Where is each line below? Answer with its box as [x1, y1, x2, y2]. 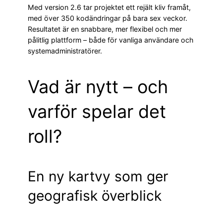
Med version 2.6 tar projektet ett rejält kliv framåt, [28, 2, 191, 11]
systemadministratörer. [28, 46, 102, 55]
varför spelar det [28, 100, 166, 122]
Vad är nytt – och [28, 75, 168, 98]
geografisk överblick [28, 187, 162, 205]
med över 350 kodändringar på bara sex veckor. [28, 13, 187, 22]
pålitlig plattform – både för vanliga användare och [28, 35, 193, 44]
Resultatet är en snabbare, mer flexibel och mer [28, 24, 182, 33]
